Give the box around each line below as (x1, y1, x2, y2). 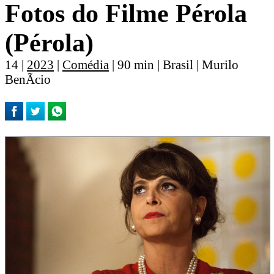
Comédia (62, 57, 109, 72)
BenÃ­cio (5, 72, 51, 87)
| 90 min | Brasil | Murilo (109, 57, 239, 72)
